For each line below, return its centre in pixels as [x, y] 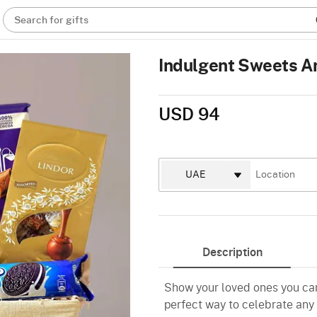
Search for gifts [52, 21]
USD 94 [189, 115]
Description [232, 253]
